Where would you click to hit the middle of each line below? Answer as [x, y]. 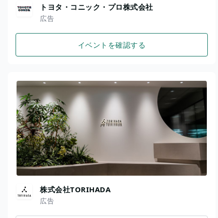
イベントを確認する [112, 45]
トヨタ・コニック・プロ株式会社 [97, 7]
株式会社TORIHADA [75, 190]
